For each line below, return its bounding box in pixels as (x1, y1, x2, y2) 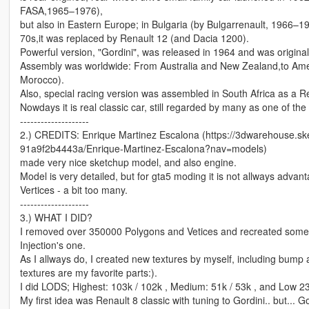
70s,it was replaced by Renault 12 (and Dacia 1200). (19, 31, 249, 46)
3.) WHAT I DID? (19, 210, 92, 225)
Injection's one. (19, 238, 86, 252)
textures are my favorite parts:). (19, 266, 157, 280)
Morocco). (19, 72, 64, 87)
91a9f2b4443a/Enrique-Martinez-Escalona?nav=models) (19, 141, 267, 156)
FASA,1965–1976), (19, 3, 103, 18)
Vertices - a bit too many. (19, 183, 128, 197)
